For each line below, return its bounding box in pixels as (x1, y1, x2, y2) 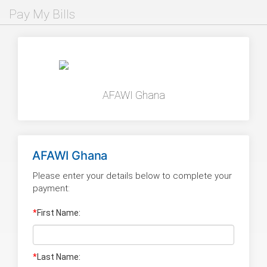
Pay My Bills (9, 7, 75, 21)
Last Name (37, 252, 79, 262)
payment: (33, 182, 70, 194)
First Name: (37, 207, 80, 218)
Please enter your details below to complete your (33, 170, 232, 181)
